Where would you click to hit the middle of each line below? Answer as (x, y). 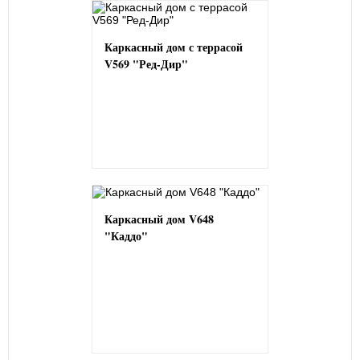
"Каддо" (126, 236)
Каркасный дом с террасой (174, 47)
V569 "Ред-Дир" (146, 64)
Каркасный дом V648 (159, 219)
